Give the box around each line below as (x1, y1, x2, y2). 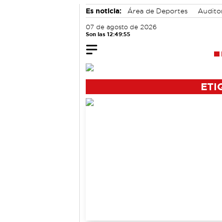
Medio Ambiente (90, 19, 145, 26)
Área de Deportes (127, 7, 188, 14)
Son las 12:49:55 (86, 31, 130, 37)
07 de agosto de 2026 (86, 24, 157, 30)
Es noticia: (86, 7, 121, 15)
